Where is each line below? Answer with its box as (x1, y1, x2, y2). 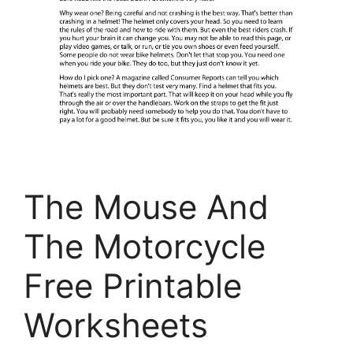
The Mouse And (24, 187, 269, 228)
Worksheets (24, 305, 208, 346)
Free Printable (24, 266, 242, 307)
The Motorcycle (24, 226, 266, 267)
